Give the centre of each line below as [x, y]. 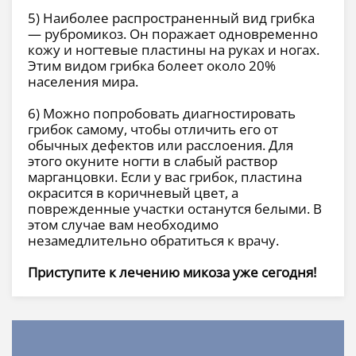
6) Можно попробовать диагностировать [162, 114]
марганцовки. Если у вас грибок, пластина [165, 177]
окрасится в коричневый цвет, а [133, 193]
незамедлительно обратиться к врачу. [153, 241]
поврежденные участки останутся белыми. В [175, 209]
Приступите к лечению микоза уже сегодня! [174, 273]
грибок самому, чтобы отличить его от [153, 130]
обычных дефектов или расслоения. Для [161, 145]
